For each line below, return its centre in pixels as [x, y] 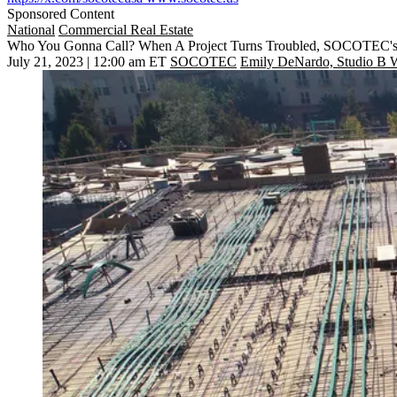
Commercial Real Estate [126, 30]
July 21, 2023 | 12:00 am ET [87, 62]
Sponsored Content [61, 14]
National [31, 30]
